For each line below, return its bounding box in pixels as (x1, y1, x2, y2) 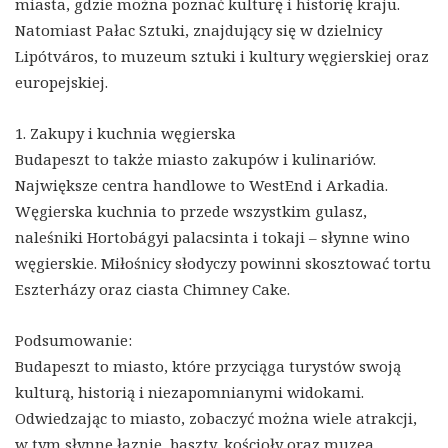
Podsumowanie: (15, 329, 132, 350)
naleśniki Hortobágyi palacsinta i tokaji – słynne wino (15, 226, 410, 247)
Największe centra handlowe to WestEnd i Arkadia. (15, 174, 388, 195)
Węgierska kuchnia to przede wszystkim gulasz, (15, 200, 367, 221)
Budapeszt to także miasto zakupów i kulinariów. (15, 148, 376, 169)
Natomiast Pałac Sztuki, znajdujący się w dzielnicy (15, 19, 382, 40)
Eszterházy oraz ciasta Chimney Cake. (15, 278, 290, 299)
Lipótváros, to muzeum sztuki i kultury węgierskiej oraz (15, 45, 429, 66)
